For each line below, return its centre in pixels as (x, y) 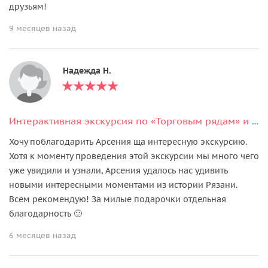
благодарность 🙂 (45, 213)
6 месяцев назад (42, 235)
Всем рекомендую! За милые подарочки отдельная (118, 199)
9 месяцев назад (42, 28)
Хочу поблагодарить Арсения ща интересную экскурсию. (128, 141)
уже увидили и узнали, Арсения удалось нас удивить (118, 170)
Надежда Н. (87, 70)
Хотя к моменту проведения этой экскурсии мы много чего (134, 156)
